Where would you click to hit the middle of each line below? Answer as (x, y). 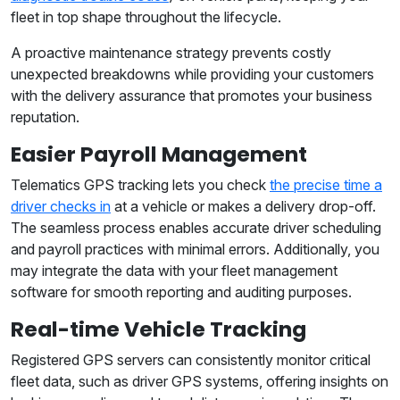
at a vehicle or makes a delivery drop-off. (243, 207)
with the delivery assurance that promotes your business (192, 96)
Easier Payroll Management (161, 154)
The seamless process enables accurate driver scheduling (196, 228)
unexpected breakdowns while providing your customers (192, 75)
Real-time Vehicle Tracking (161, 329)
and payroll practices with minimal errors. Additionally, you (195, 250)
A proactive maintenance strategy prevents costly (171, 53)
